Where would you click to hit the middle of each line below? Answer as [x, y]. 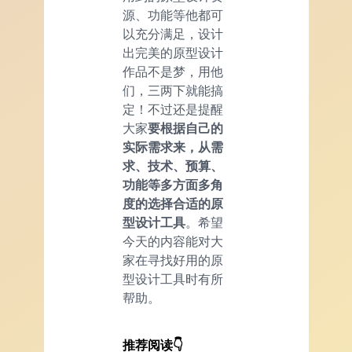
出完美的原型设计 [173, 52]
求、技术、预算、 [173, 165]
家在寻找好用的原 [173, 260]
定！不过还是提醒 [173, 109]
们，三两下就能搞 [173, 90]
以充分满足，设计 [173, 33]
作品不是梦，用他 [173, 71]
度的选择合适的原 [173, 203]
